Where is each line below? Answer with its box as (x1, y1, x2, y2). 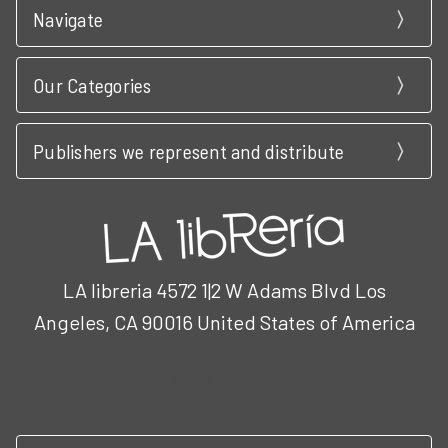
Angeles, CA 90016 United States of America (33, 310, 415, 334)
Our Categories (33, 73, 152, 97)
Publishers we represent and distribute (33, 139, 345, 163)
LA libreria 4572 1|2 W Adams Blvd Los (62, 278, 386, 302)
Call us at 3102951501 (136, 364, 312, 388)
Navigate (33, 7, 103, 31)
